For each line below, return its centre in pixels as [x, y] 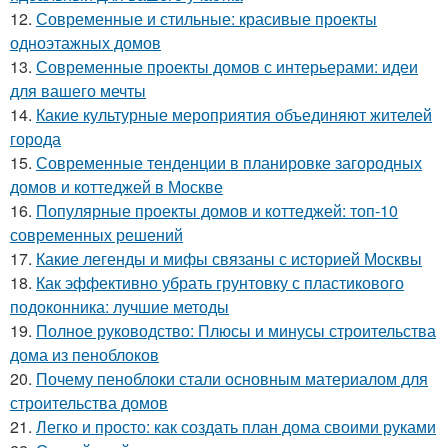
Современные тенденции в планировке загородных [229, 163]
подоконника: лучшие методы [119, 307]
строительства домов [89, 403]
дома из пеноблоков [84, 355]
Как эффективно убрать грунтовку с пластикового [220, 283]
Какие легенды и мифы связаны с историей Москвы [229, 259]
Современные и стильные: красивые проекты [206, 19]
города [35, 139]
